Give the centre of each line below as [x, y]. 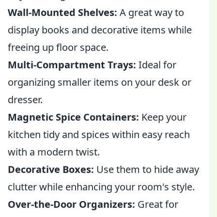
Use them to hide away [147, 169]
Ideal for [156, 65]
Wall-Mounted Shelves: [62, 12]
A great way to [151, 12]
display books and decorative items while [100, 30]
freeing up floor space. [58, 47]
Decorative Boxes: [51, 169]
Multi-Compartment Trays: [72, 65]
